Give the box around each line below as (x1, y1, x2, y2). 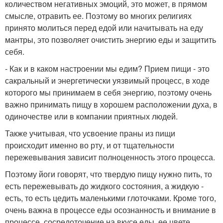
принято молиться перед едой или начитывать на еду (5, 22, 203, 33)
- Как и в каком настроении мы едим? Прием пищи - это (5, 63, 210, 74)
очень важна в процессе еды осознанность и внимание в (5, 204, 216, 216)
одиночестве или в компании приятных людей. (5, 111, 178, 122)
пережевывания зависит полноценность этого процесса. (5, 151, 215, 163)
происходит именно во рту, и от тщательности (5, 139, 174, 151)
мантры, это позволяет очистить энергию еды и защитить (5, 34, 216, 45)
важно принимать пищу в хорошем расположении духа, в (5, 99, 218, 110)
